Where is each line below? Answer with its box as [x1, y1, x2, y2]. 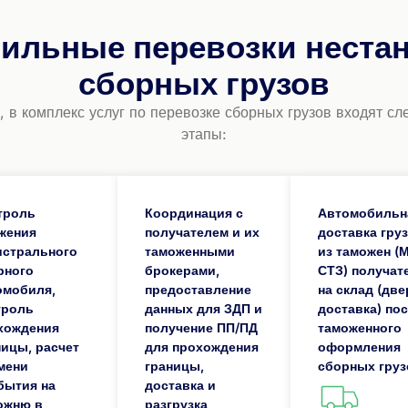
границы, [145, 358, 205, 374]
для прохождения [145, 339, 260, 355]
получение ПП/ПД [145, 320, 259, 336]
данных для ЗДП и [145, 301, 263, 317]
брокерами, [145, 262, 220, 279]
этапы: [180, 124, 227, 143]
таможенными [145, 243, 236, 260]
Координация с [145, 205, 244, 221]
